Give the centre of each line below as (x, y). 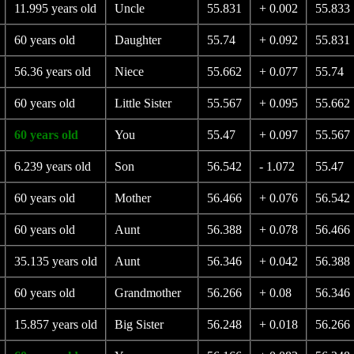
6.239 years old (52, 166)
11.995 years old (55, 8)
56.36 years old (52, 72)
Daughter (137, 40)
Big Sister (139, 324)
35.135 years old (55, 261)
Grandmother (147, 293)
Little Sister (143, 103)
